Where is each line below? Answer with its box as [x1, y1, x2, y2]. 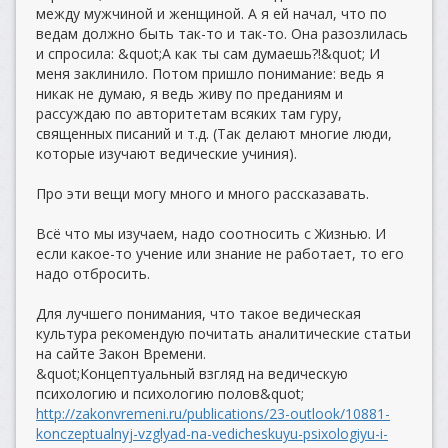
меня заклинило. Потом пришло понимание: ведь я [36, 64, 384, 83]
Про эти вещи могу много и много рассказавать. [36, 184, 369, 203]
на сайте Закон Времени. [36, 344, 206, 363]
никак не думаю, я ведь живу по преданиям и [36, 84, 343, 103]
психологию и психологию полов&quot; [36, 384, 304, 403]
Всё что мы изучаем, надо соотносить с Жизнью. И [36, 224, 386, 243]
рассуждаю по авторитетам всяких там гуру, [36, 104, 342, 123]
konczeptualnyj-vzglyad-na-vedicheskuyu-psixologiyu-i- [36, 424, 388, 443]
